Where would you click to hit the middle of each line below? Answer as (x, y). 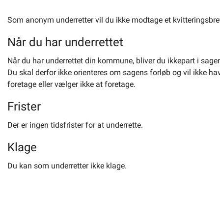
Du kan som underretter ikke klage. (67, 166)
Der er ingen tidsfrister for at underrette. (75, 125)
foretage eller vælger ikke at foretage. (71, 84)
